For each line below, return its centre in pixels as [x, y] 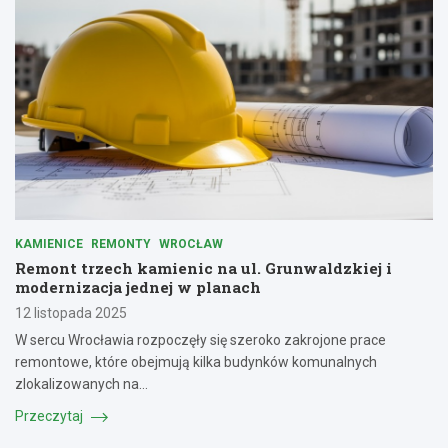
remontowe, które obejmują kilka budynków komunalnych [196, 362]
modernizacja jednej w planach [138, 287]
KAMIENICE [49, 244]
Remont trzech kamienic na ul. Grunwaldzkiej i [203, 268]
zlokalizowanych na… [81, 384]
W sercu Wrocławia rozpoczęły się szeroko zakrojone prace [200, 340]
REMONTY [121, 244]
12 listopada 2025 [71, 313]
